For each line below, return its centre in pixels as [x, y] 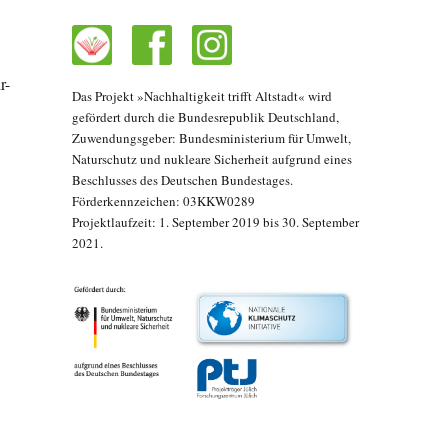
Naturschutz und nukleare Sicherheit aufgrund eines [211, 159]
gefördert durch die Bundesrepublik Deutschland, [205, 117]
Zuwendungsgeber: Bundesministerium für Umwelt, [211, 138]
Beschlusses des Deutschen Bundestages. [182, 180]
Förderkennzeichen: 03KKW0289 [163, 201]
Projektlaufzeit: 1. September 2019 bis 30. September [215, 222]
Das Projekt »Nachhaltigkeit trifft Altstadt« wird [201, 96]
